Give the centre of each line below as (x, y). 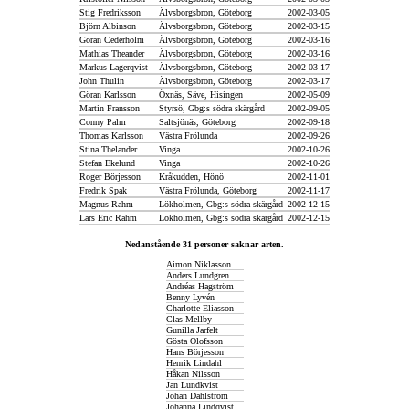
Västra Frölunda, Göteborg (206, 190)
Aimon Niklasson (198, 264)
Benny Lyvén (190, 297)
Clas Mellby (189, 319)
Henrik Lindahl (194, 363)
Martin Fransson (110, 108)
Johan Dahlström (197, 396)
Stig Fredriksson (110, 12)
